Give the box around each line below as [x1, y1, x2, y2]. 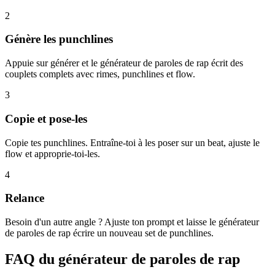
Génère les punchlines [5, 33, 113, 46]
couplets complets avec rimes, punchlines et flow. [5, 69, 195, 80]
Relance [5, 192, 44, 205]
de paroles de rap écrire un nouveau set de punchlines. [5, 228, 214, 239]
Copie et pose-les [5, 112, 87, 125]
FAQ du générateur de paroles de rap [5, 250, 240, 267]
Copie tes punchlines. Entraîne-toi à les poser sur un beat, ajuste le [5, 137, 260, 148]
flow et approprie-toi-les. [5, 148, 100, 159]
